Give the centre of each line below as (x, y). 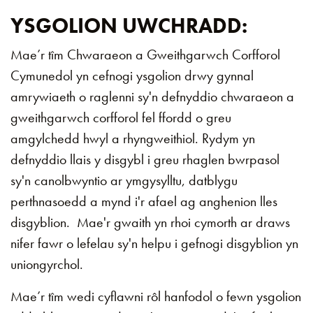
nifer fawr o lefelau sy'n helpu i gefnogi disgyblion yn (154, 243)
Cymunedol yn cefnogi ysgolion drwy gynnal (132, 75)
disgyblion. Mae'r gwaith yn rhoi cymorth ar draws (150, 222)
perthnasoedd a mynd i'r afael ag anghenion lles (144, 201)
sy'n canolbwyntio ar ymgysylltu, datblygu (124, 180)
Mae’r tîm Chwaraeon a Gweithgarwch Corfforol (145, 54)
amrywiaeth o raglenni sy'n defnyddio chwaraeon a (152, 96)
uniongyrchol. (47, 264)
